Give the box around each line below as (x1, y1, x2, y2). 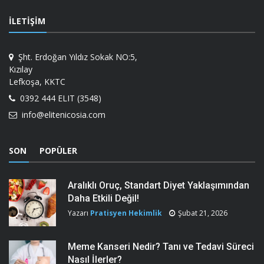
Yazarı (68, 207, 90, 218)
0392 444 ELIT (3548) (15, 92, 101, 104)
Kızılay (9, 63, 32, 75)
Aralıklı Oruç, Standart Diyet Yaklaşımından (68, 179, 249, 191)
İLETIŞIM (9, 15, 45, 27)
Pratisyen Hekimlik (90, 207, 162, 218)
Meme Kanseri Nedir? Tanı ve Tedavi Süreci (68, 240, 254, 252)
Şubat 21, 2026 (178, 207, 227, 218)
